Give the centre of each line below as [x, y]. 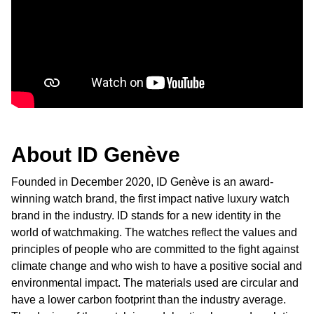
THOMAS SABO [52, 67]
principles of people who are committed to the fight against [155, 250]
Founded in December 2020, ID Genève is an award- [142, 182]
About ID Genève [96, 155]
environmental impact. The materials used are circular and [155, 283]
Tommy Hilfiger [48, 170]
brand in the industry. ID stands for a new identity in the [146, 216]
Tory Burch [37, 204]
